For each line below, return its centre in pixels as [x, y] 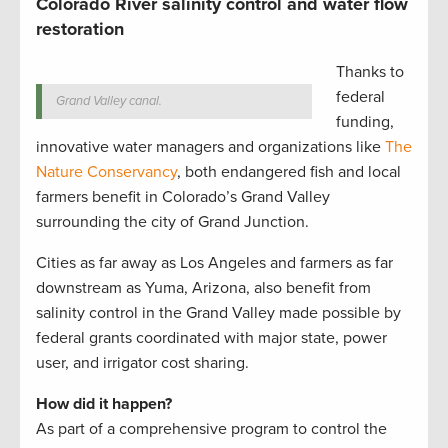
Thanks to [370, 72]
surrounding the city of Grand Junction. [172, 222]
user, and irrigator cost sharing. [142, 363]
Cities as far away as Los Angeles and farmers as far [214, 263]
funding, [365, 122]
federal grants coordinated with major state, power [211, 338]
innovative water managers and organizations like [210, 147]
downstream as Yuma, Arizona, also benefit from [203, 288]
